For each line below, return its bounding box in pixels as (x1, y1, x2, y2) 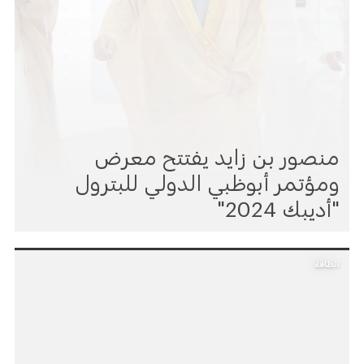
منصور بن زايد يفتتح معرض (94, 140, 340, 166)
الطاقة (314, 254, 340, 266)
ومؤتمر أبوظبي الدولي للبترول (75, 166, 340, 192)
